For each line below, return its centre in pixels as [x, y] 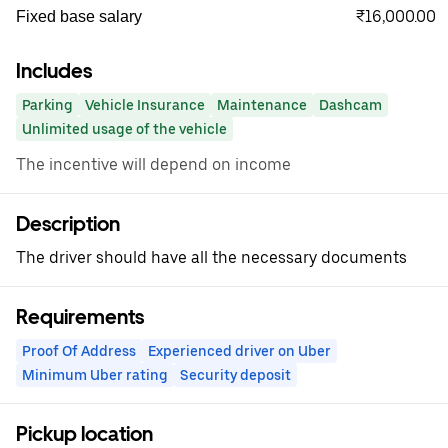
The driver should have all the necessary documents [211, 257]
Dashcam [350, 105]
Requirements [80, 317]
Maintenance [262, 105]
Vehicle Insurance [145, 105]
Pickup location [84, 434]
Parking [47, 105]
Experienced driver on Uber [239, 351]
